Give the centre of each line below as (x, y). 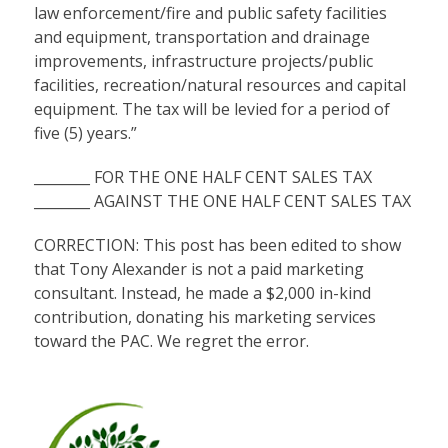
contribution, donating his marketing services (204, 316)
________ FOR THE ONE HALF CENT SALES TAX (202, 176)
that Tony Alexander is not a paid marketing (198, 268)
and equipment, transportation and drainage (201, 36)
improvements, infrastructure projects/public (203, 60)
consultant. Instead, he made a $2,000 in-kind (202, 292)
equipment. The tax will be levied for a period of (211, 108)
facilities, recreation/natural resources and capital (219, 84)
